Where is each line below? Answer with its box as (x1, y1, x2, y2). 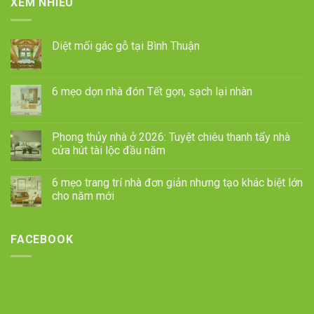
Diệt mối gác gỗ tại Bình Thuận (52, 39, 200, 53)
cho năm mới (52, 189, 114, 203)
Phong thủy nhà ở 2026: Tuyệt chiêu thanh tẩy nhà (52, 130, 290, 144)
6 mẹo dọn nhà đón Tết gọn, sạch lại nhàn (52, 84, 252, 98)
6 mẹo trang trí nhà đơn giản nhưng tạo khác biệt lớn (52, 175, 303, 189)
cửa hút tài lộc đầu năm (52, 143, 165, 157)
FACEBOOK (11, 232, 74, 246)
